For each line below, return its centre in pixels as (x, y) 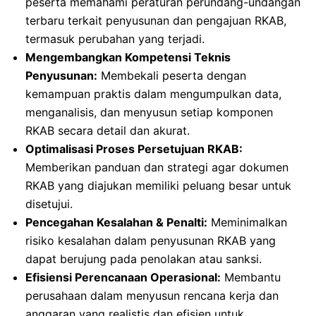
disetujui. (49, 204)
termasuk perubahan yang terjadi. (115, 39)
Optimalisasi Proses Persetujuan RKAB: (134, 149)
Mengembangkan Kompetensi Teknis (128, 57)
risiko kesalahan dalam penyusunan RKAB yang (151, 241)
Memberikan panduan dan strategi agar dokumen (157, 168)
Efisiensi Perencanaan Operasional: (123, 278)
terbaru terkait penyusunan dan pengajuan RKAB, (156, 21)
